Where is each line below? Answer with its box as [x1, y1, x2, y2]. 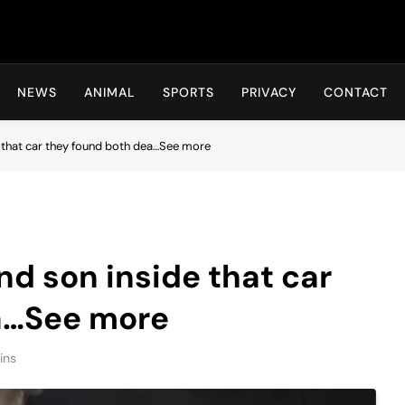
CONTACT [324, 84, 388, 100]
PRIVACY [241, 84, 297, 100]
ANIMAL [84, 84, 136, 100]
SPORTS [163, 84, 214, 100]
